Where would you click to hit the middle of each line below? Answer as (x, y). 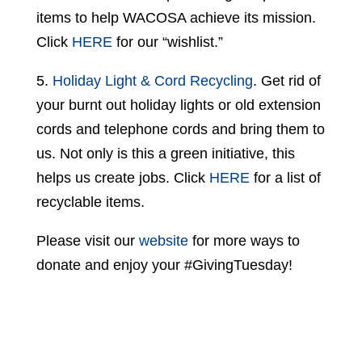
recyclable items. (90, 202)
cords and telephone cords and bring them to (180, 129)
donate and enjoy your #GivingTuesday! (164, 265)
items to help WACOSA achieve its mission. (176, 18)
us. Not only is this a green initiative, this (165, 154)
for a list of (285, 178)
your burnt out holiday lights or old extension (178, 105)
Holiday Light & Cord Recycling (152, 81)
